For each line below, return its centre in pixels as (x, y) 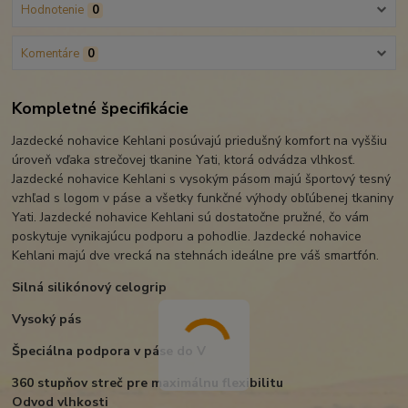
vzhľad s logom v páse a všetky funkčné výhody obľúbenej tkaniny (203, 199)
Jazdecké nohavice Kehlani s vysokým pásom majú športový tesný (202, 179)
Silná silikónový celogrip (90, 288)
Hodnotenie (52, 10)
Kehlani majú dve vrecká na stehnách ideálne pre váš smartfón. (196, 256)
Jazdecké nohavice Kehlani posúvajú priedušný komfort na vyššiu (200, 141)
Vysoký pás (47, 320)
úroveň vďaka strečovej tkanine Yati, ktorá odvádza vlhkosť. (184, 160)
